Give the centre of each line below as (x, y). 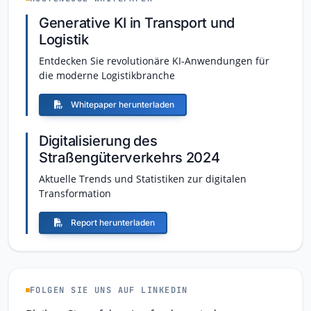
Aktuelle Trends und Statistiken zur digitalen (143, 179)
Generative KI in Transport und (137, 23)
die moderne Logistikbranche (107, 76)
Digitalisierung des (98, 141)
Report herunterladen (113, 223)
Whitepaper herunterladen (123, 105)
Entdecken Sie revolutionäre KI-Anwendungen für (154, 61)
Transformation (75, 194)
